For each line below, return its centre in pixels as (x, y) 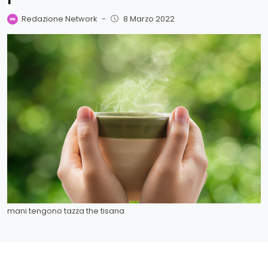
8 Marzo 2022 (149, 19)
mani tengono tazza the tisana (66, 211)
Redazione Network (60, 19)
